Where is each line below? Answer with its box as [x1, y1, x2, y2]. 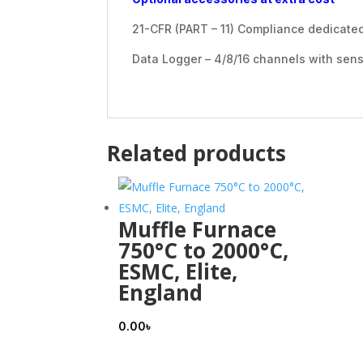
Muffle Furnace [118, 215, 276, 245]
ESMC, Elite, [118, 257, 237, 287]
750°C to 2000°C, [118, 236, 288, 266]
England [118, 278, 203, 308]
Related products [107, 139, 286, 169]
